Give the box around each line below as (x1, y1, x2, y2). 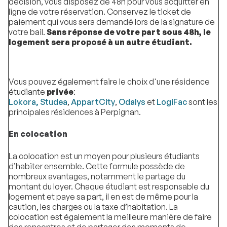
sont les (188, 97, 217, 107)
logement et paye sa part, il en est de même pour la (9, 192, 198, 202)
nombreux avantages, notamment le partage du (9, 171, 185, 182)
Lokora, (9, 97, 39, 107)
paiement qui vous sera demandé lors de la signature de (9, 16, 215, 27)
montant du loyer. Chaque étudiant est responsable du (9, 181, 209, 192)
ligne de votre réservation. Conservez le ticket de (9, 6, 191, 17)
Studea (40, 97, 67, 107)
